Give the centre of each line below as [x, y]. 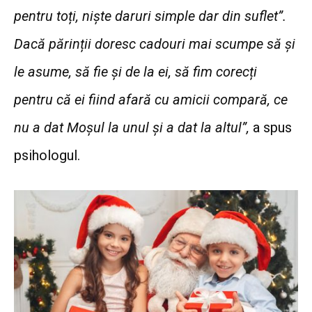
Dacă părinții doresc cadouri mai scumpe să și [155, 44]
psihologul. [47, 156]
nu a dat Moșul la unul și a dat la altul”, [133, 128]
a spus [272, 128]
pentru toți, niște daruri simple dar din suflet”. [150, 16]
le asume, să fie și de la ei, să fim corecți [135, 72]
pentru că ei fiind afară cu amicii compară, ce [151, 100]
